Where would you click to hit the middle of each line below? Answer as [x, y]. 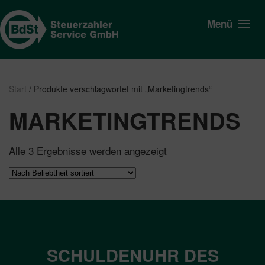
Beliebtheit [189, 160]
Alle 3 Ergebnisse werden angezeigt [88, 151]
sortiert [182, 170]
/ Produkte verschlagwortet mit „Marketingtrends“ [119, 89]
